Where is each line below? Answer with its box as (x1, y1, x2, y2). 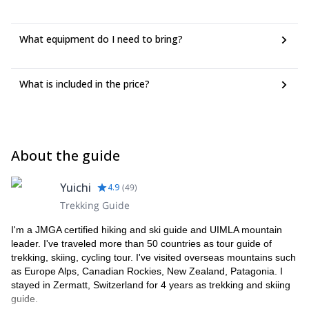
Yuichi (60, 180, 91, 195)
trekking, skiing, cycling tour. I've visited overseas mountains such (11, 252, 296, 263)
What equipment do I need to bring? (19, 32, 183, 46)
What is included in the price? (19, 77, 150, 90)
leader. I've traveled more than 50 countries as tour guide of (11, 238, 272, 249)
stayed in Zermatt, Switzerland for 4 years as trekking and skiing (11, 279, 290, 290)
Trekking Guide (60, 199, 130, 212)
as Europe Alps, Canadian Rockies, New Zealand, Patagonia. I (11, 266, 283, 277)
